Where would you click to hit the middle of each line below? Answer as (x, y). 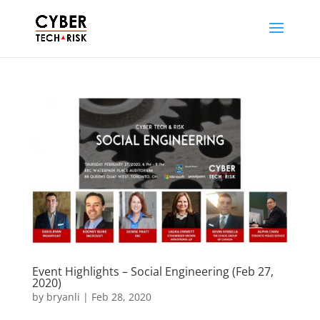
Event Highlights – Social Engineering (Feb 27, (152, 271)
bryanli (63, 296)
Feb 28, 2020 (121, 296)
